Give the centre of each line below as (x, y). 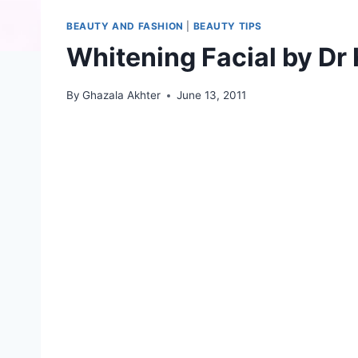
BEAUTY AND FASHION (125, 26)
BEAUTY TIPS (228, 26)
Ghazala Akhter (122, 95)
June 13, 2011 (212, 95)
